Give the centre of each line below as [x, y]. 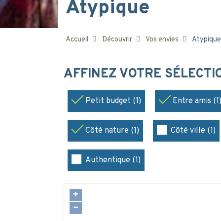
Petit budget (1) [113, 101]
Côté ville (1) [193, 131]
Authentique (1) [113, 160]
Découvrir [117, 40]
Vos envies [162, 40]
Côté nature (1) [112, 131]
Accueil [77, 39]
